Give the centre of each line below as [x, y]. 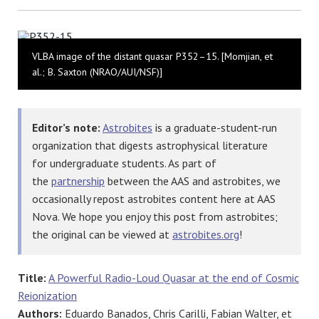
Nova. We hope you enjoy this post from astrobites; [155, 217]
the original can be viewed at [102, 235]
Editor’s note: [66, 128]
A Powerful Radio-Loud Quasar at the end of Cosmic [174, 278]
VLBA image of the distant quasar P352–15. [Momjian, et [152, 57]
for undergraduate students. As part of [124, 163]
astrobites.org [206, 235]
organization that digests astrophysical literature [150, 146]
